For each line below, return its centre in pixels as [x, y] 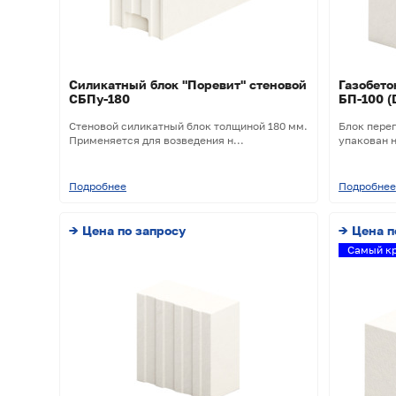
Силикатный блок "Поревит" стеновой [188, 85]
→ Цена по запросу [127, 231]
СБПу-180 [99, 99]
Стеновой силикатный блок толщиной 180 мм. [188, 126]
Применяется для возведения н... [156, 141]
